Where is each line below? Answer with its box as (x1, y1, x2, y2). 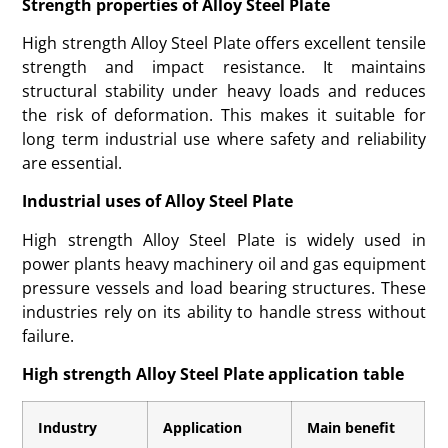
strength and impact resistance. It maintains (22, 56, 426, 79)
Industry (38, 417, 98, 437)
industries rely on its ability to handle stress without (22, 300, 426, 323)
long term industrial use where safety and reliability (22, 128, 426, 151)
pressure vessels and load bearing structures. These (22, 276, 426, 299)
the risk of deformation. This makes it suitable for (22, 104, 426, 127)
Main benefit (307, 417, 396, 437)
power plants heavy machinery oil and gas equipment (22, 252, 426, 275)
